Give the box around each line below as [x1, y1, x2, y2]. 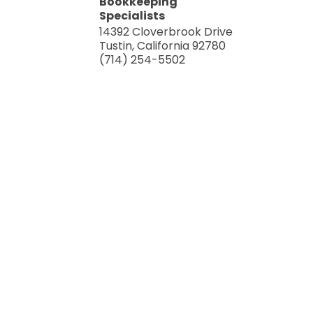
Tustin [99, 38, 132, 54]
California [137, 38, 189, 54]
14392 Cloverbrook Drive [99, 24, 233, 40]
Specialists [99, 8, 165, 24]
